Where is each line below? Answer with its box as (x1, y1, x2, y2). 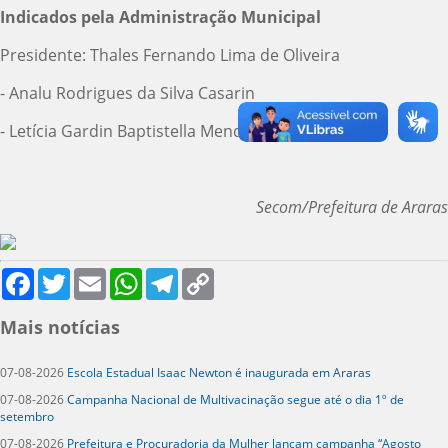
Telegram (178, 266, 232, 284)
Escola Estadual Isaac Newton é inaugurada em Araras (67, 363, 371, 381)
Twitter (70, 266, 109, 284)
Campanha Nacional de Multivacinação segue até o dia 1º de (67, 390, 404, 408)
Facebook (34, 266, 87, 284)
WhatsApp (142, 266, 199, 284)
